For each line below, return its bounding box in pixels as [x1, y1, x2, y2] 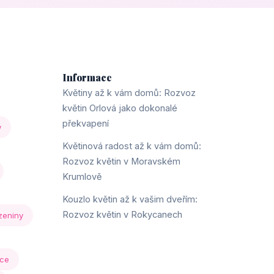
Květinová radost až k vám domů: [62, 141, 201, 151]
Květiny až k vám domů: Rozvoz [62, 87, 196, 98]
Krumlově [62, 171, 102, 182]
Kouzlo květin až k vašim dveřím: [62, 194, 198, 204]
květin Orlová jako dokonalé [62, 103, 177, 113]
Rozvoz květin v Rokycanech [62, 209, 182, 220]
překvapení [62, 118, 109, 128]
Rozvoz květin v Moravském [62, 156, 180, 166]
